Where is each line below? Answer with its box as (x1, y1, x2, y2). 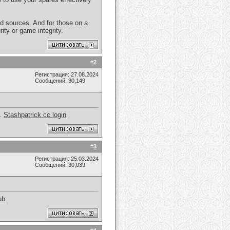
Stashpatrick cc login (4, 111, 66, 119)
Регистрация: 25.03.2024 (35, 156, 99, 162)
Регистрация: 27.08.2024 (35, 71, 99, 78)
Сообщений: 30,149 (35, 78, 85, 84)
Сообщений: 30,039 (35, 162, 85, 168)
